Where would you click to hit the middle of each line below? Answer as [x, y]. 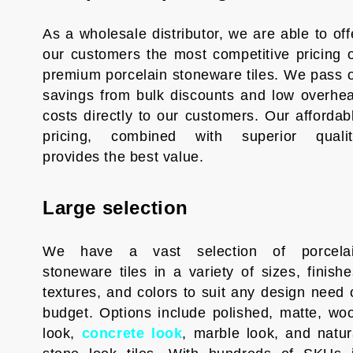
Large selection [115, 208]
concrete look [132, 333]
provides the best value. [123, 157]
